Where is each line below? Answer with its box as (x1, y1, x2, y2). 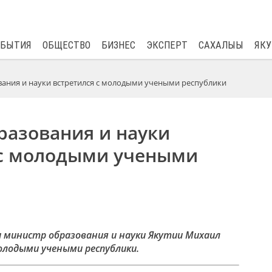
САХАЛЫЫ (198, 39, 243, 51)
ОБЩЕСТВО (42, 39, 90, 51)
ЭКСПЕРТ (146, 39, 188, 51)
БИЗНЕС (101, 39, 135, 51)
